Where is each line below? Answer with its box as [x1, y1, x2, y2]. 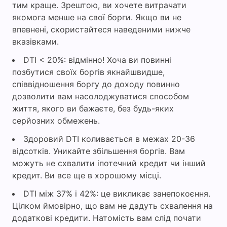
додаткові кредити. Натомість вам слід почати [12, 213, 201, 223]
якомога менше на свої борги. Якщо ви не [12, 12, 181, 23]
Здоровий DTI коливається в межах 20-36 [23, 134, 195, 144]
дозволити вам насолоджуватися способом [12, 91, 189, 102]
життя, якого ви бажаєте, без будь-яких [12, 103, 174, 114]
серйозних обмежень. [12, 116, 100, 126]
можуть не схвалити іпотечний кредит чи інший [12, 158, 206, 169]
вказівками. [12, 36, 59, 47]
